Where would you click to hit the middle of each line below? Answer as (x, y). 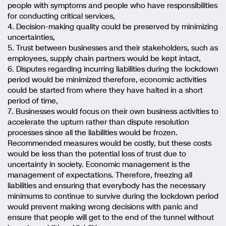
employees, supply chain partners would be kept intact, (104, 58)
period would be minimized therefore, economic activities (107, 79)
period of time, (33, 101)
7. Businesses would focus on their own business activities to (113, 111)
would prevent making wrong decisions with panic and (103, 207)
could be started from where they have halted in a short (105, 90)
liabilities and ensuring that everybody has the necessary (107, 185)
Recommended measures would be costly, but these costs (109, 143)
